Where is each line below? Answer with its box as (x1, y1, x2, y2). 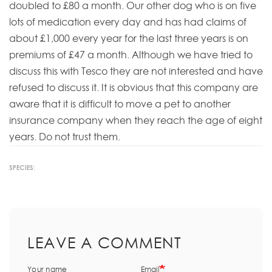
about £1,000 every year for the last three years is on (9, 32, 248, 45)
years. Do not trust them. (9, 131, 120, 143)
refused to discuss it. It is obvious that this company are (9, 81, 258, 94)
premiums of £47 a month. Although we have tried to (9, 49, 253, 61)
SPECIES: (9, 163, 35, 172)
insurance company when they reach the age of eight (9, 114, 262, 127)
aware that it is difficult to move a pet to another (9, 98, 231, 110)
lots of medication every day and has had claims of (9, 16, 246, 29)
